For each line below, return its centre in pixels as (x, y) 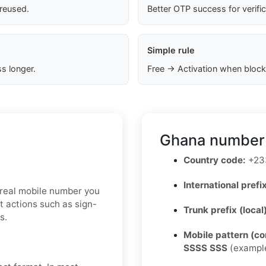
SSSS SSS (205, 248)
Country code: (215, 160)
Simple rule (171, 50)
